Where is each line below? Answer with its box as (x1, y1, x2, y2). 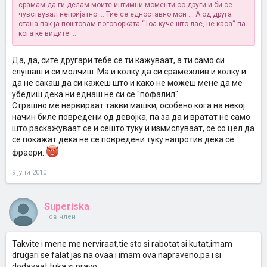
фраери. (12, 148, 46, 157)
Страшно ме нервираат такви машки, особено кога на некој (12, 101, 245, 110)
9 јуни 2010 (12, 169, 46, 176)
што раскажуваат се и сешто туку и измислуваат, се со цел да (12, 123, 254, 133)
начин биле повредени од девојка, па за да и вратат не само (12, 112, 250, 122)
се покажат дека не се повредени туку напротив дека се (12, 135, 234, 144)
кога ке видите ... (18, 29, 76, 38)
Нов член (44, 213, 76, 221)
